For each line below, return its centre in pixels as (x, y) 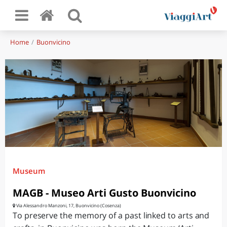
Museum (29, 171)
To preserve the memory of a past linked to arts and (111, 215)
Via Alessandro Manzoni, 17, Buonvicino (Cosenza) (68, 205)
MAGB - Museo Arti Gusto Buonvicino (104, 193)
